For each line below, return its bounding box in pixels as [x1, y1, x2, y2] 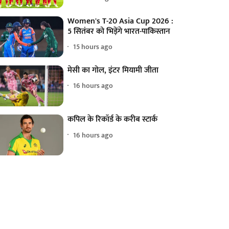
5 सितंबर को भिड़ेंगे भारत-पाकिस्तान [67, 24, 171, 38]
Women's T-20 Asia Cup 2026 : [67, 14, 174, 28]
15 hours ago [73, 41, 113, 53]
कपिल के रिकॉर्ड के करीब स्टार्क [67, 112, 158, 127]
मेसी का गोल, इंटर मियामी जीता [67, 63, 159, 77]
